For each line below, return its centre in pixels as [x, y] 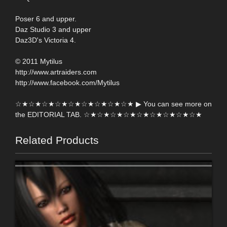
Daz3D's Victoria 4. [46, 40]
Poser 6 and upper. [46, 18]
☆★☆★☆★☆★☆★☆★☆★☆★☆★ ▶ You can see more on [113, 104]
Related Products [57, 140]
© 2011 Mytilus [39, 61]
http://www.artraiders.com [56, 72]
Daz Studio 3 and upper [53, 29]
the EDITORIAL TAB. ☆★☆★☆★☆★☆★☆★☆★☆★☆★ [109, 114]
